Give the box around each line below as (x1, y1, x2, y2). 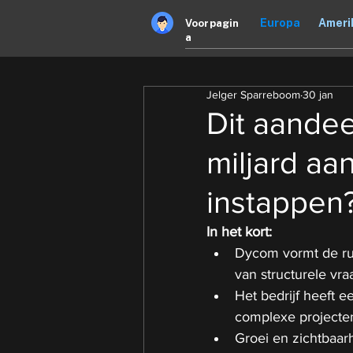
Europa (260, 17, 300, 29)
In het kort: (206, 224, 272, 240)
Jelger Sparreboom (206, 88, 300, 101)
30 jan (303, 88, 333, 101)
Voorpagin (185, 17, 240, 29)
